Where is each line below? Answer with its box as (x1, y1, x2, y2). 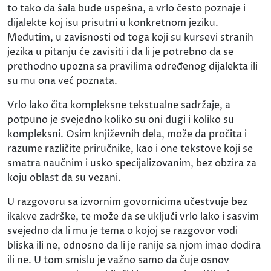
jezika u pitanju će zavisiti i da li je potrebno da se (7, 45, 233, 59)
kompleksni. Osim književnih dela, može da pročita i (7, 128, 247, 142)
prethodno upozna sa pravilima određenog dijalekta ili (7, 60, 258, 74)
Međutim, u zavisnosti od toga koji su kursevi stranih (7, 31, 253, 45)
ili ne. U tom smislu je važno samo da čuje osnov (7, 253, 229, 267)
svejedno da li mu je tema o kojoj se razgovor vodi (7, 224, 238, 238)
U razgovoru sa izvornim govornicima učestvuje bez (7, 195, 247, 209)
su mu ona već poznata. (7, 74, 117, 88)
